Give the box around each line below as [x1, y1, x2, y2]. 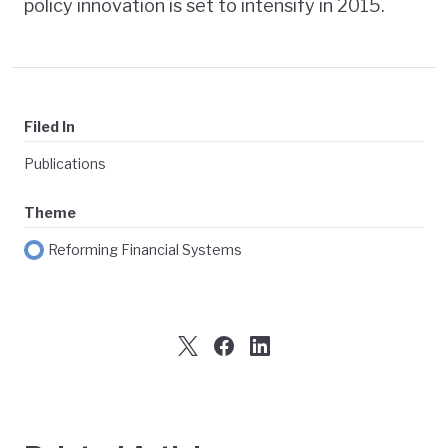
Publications [24, 155, 106, 173]
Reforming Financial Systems [48, 241, 242, 259]
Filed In [24, 118, 75, 136]
